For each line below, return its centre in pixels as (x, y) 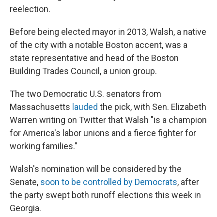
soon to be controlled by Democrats (109, 182)
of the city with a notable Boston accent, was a (99, 45)
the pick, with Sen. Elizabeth (152, 107)
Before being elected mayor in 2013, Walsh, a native (108, 31)
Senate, (25, 182)
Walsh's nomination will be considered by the (96, 169)
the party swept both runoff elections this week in (105, 195)
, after (188, 182)
